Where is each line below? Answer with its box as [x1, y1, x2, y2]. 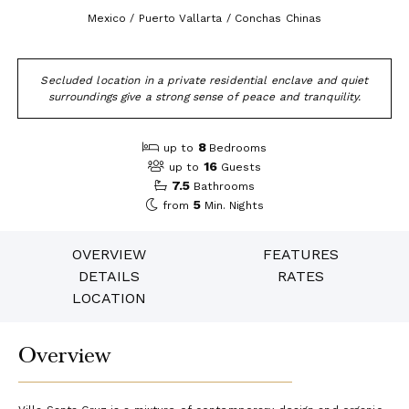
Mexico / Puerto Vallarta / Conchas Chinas [87, 12, 322, 26]
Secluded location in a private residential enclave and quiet [40, 74, 369, 88]
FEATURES [262, 245, 339, 263]
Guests [220, 161, 261, 174]
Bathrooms [193, 180, 255, 194]
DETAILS [78, 267, 140, 285]
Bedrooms [209, 142, 267, 155]
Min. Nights [204, 199, 264, 213]
